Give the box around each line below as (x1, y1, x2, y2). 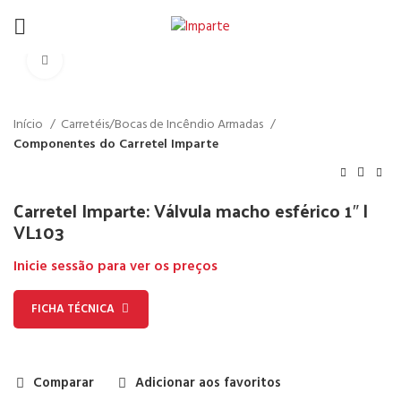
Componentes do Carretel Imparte (13, 134, 218, 155)
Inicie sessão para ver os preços (13, 256, 218, 278)
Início (13, 115, 46, 135)
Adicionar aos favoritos (134, 372, 281, 394)
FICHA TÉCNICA (31, 299, 115, 319)
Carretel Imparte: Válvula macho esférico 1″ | (13, 194, 368, 226)
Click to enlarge (63, 51, 148, 70)
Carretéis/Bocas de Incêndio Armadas (61, 115, 266, 135)
